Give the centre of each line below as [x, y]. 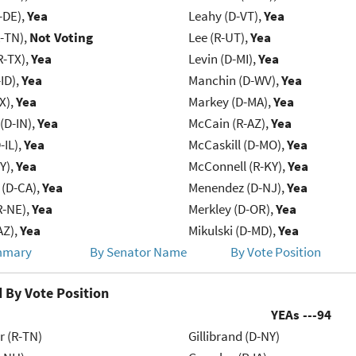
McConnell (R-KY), [238, 166]
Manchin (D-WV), [234, 81]
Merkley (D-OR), [232, 209]
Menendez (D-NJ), [237, 188]
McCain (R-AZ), [229, 124]
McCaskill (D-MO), [237, 145]
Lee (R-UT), [219, 38]
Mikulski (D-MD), [233, 231]
